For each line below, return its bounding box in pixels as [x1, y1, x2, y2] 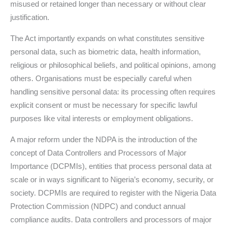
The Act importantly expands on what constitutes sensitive [10, 33, 204, 43]
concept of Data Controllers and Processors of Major [10, 148, 186, 157]
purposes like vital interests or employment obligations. [10, 113, 193, 123]
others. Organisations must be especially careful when [10, 73, 191, 83]
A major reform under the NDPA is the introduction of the [10, 135, 197, 144]
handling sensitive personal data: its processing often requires [10, 87, 216, 96]
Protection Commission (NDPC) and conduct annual [10, 201, 185, 210]
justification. [10, 12, 49, 22]
